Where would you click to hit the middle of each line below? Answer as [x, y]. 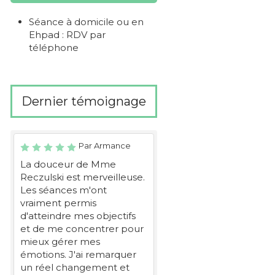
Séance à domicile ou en [86, 22]
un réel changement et [75, 267]
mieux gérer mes [60, 242]
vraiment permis [58, 203]
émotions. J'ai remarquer [78, 254]
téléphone [54, 48]
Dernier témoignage [84, 101]
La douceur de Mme [68, 164]
